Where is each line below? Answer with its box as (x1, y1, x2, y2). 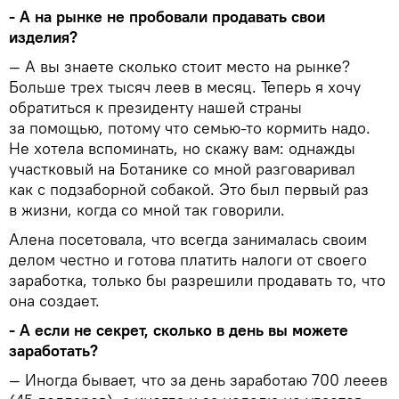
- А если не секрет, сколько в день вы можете (9, 320, 348, 341)
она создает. (9, 290, 100, 312)
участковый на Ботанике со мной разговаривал (9, 159, 355, 180)
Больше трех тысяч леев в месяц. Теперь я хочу (9, 77, 361, 98)
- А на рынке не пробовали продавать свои (9, 6, 325, 28)
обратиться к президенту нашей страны (9, 97, 302, 118)
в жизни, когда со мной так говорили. (9, 199, 289, 221)
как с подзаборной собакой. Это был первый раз (9, 179, 369, 200)
